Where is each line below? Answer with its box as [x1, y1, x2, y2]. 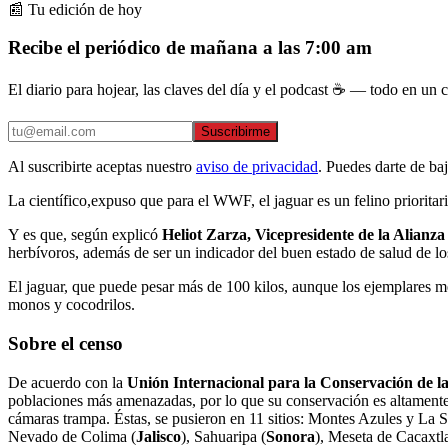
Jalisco [136, 427, 181, 445]
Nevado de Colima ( [8, 427, 136, 445]
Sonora [266, 427, 315, 445]
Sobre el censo [8, 332, 123, 354]
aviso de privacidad [196, 158, 318, 176]
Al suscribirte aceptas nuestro [8, 158, 192, 176]
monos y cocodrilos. [8, 296, 135, 314]
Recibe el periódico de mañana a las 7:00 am [8, 37, 372, 59]
